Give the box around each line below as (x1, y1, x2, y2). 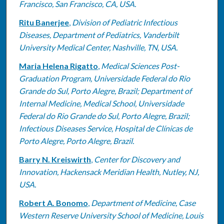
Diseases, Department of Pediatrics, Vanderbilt (18, 29, 179, 39)
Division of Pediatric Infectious (71, 17, 177, 27)
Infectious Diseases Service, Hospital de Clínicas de (18, 123, 192, 133)
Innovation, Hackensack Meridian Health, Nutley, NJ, (18, 166, 199, 176)
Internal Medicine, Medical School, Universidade (18, 98, 184, 108)
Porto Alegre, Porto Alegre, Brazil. (18, 135, 134, 145)
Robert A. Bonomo (18, 197, 88, 207)
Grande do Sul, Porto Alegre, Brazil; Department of (18, 85, 191, 95)
